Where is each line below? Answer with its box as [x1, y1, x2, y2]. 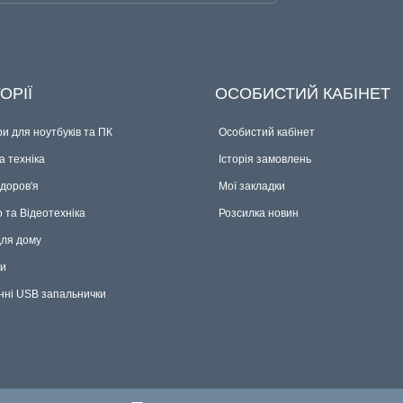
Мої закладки [219, 179, 285, 193]
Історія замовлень [219, 152, 311, 166]
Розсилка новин [219, 206, 299, 219]
